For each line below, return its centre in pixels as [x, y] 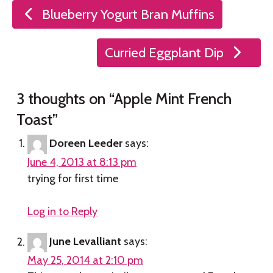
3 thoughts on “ [65, 98]
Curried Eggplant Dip [164, 52]
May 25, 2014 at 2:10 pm [85, 261]
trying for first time [73, 178]
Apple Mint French [173, 98]
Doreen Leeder [86, 143]
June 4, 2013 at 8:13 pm [82, 162]
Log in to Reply [62, 211]
